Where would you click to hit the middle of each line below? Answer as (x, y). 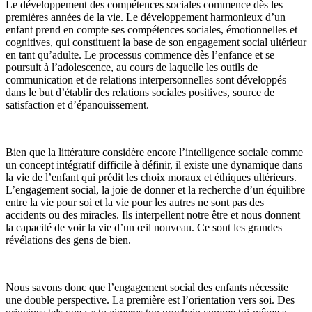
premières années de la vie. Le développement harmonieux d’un (146, 17)
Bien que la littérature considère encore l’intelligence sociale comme (154, 152)
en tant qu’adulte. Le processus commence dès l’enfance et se (140, 54)
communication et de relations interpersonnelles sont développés (146, 79)
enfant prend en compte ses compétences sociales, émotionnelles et (151, 29)
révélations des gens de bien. (68, 240)
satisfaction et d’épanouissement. (77, 104)
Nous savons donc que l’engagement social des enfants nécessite (147, 287)
